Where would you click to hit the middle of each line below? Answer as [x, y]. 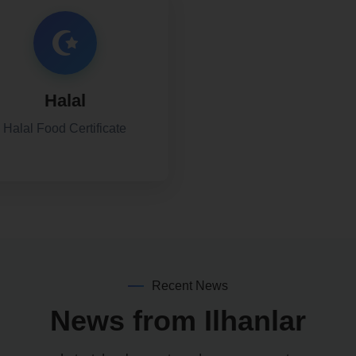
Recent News [190, 286]
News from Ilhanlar [178, 321]
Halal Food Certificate [65, 128]
